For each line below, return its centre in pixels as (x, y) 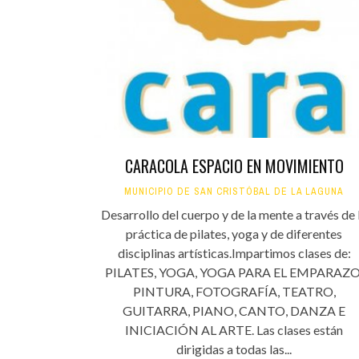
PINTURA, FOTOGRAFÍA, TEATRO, (234, 292)
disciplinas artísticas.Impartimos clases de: (234, 253)
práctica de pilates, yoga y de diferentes (234, 234)
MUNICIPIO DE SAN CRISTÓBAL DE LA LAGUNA (234, 192)
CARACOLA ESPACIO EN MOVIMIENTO (234, 166)
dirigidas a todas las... (234, 349)
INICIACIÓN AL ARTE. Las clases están (234, 330)
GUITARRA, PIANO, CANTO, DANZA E (234, 311)
